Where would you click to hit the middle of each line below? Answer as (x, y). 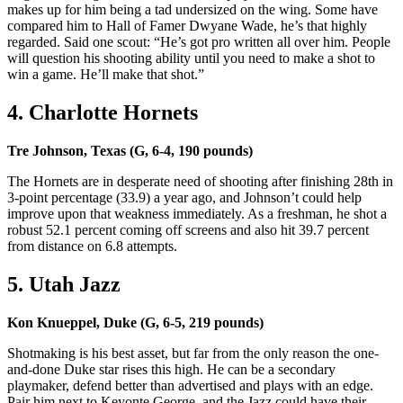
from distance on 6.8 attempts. (94, 246)
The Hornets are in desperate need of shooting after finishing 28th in (200, 182)
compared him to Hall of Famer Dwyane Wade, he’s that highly (187, 26)
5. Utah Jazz (67, 285)
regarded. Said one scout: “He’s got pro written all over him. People (199, 42)
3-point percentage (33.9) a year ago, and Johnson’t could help (184, 198)
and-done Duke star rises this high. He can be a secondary (171, 369)
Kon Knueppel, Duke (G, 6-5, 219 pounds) (135, 322)
